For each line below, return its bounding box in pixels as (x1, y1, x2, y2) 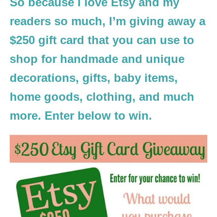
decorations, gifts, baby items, (10, 71, 178, 84)
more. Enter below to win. (10, 108, 152, 122)
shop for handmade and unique (10, 52, 185, 65)
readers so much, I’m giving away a (10, 14, 205, 28)
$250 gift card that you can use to (10, 33, 194, 46)
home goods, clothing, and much (10, 90, 194, 103)
